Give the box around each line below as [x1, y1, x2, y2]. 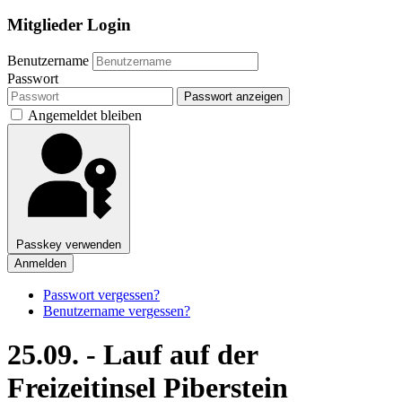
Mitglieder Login [7, 14, 135, 34]
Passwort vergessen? [43, 286, 160, 302]
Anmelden [14, 256, 66, 270]
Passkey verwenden [16, 237, 121, 251]
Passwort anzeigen [184, 89, 283, 103]
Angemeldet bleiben [28, 107, 142, 123]
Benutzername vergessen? [43, 302, 190, 319]
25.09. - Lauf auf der [7, 338, 258, 371]
